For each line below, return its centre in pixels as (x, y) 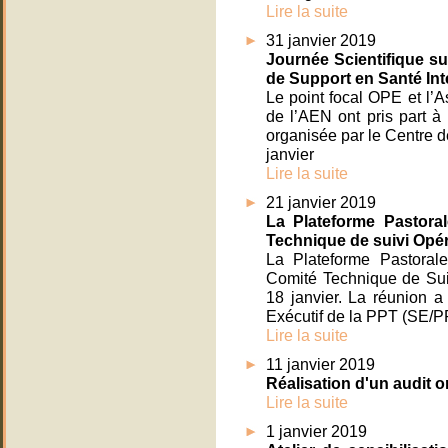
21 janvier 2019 (321, 202)
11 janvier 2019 (320, 364)
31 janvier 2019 (321, 40)
